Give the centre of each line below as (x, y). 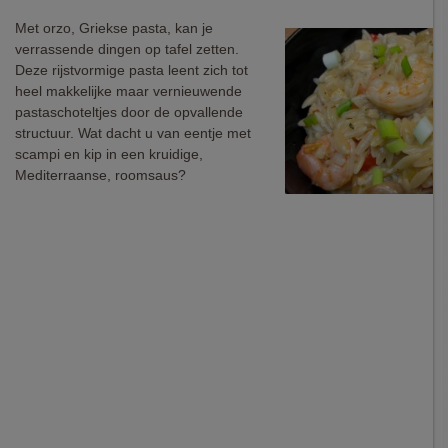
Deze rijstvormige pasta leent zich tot (131, 70)
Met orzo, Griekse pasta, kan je (114, 28)
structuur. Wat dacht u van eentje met (133, 133)
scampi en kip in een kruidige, (109, 154)
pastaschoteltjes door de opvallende (129, 112)
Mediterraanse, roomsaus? (100, 175)
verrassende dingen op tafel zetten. (127, 49)
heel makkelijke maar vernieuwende (128, 91)
